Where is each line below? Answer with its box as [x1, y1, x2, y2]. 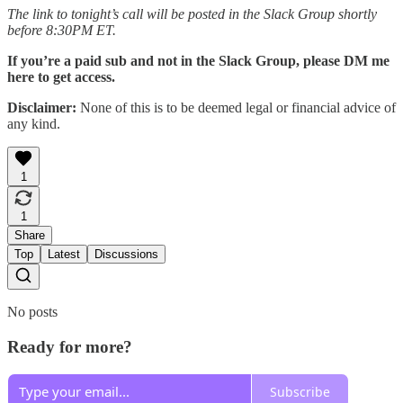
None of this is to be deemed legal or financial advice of [76, 99, 396, 115]
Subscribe [270, 382, 330, 400]
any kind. [7, 115, 60, 131]
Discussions [94, 246, 158, 261]
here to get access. [7, 68, 115, 85]
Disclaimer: [7, 99, 76, 115]
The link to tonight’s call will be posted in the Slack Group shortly [7, 5, 377, 22]
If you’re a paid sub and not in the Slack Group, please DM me [7, 52, 390, 68]
